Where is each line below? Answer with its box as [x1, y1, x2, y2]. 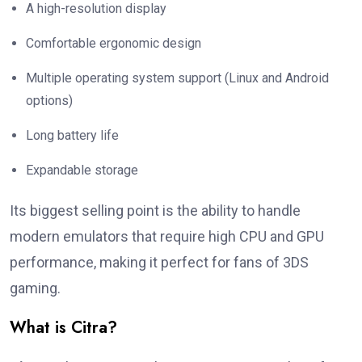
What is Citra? [10, 316, 117, 340]
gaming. [10, 280, 61, 297]
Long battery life [26, 128, 119, 144]
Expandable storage [26, 162, 138, 179]
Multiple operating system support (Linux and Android [26, 70, 329, 86]
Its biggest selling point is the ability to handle [10, 202, 301, 220]
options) [26, 93, 73, 109]
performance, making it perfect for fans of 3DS [10, 254, 309, 271]
